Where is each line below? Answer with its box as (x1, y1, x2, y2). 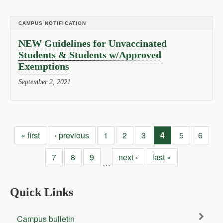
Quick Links (10, 186, 73, 199)
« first (20, 129, 40, 141)
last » (152, 151, 171, 163)
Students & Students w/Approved (18, 49, 161, 60)
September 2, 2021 (18, 78, 71, 86)
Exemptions (18, 61, 69, 72)
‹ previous (54, 129, 89, 141)
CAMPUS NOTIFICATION (18, 20, 86, 26)
